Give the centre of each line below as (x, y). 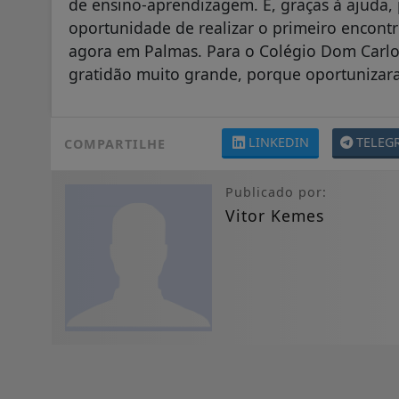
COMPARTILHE (115, 144)
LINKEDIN (278, 142)
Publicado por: (276, 192)
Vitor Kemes (275, 216)
